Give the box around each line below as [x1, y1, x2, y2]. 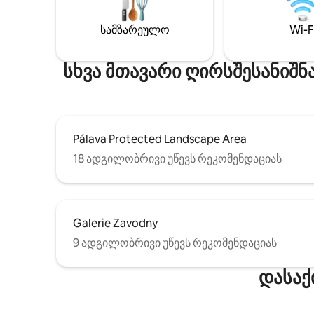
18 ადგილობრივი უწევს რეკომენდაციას [73, 151, 282, 167]
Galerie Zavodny [73, 216, 158, 231]
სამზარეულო [100, 22, 170, 38]
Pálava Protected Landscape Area [73, 132, 247, 147]
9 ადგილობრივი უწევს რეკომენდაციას [73, 235, 277, 251]
